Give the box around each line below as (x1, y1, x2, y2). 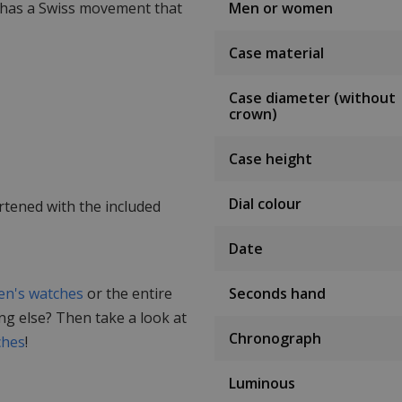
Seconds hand (229, 283, 326, 303)
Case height (229, 148, 312, 169)
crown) (229, 103, 277, 124)
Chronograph (229, 328, 321, 348)
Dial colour (229, 193, 301, 214)
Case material (229, 42, 324, 63)
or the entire (83, 283, 172, 303)
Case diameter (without (229, 87, 396, 108)
